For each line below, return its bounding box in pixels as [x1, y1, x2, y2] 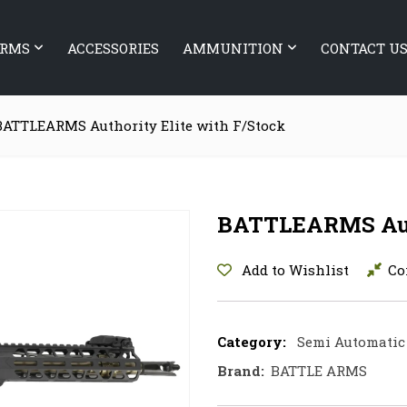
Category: [217, 333, 286, 351]
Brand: [217, 362, 268, 380]
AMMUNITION [183, 38, 283, 57]
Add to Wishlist [242, 261, 349, 279]
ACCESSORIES [67, 38, 159, 57]
